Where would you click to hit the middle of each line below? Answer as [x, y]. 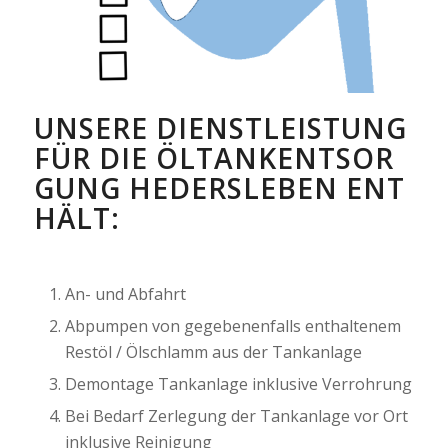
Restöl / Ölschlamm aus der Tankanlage [213, 351]
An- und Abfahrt [125, 293]
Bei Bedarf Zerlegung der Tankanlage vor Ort [236, 415]
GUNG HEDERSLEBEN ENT [219, 187]
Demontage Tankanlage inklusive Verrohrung [238, 383]
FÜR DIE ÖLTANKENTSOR [213, 157]
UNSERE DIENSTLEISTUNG [220, 127]
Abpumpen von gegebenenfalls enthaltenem [232, 325]
